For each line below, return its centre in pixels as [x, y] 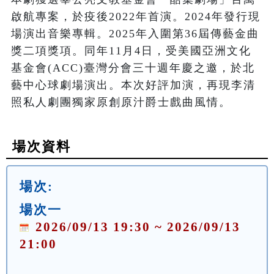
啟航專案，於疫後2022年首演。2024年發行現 [136, 17]
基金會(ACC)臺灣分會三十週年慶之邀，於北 [133, 68]
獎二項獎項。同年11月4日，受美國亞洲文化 [131, 51]
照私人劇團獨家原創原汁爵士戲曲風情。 [121, 102]
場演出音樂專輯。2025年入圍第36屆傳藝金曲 [135, 34]
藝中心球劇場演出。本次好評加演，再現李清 [133, 85]
